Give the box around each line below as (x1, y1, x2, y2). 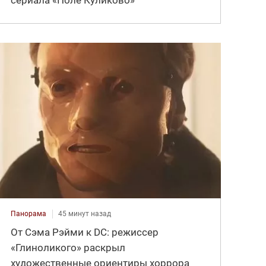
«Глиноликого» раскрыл (11, 241, 126, 254)
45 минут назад (58, 209, 112, 218)
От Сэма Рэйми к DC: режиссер (11, 226, 159, 238)
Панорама (11, 209, 47, 218)
